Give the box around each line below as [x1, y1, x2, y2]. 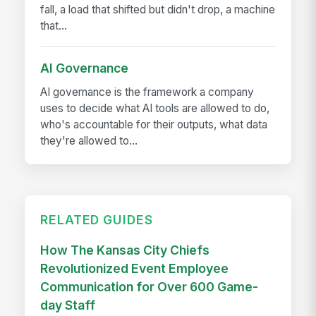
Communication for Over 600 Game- [40, 279, 259, 295]
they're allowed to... [40, 133, 138, 147]
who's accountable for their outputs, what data [40, 117, 268, 131]
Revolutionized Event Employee [40, 261, 229, 276]
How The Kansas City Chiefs [40, 243, 210, 258]
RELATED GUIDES [40, 212, 153, 227]
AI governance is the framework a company [40, 85, 255, 99]
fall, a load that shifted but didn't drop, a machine [40, 2, 276, 16]
